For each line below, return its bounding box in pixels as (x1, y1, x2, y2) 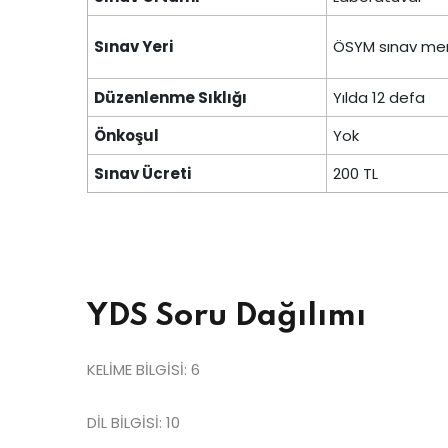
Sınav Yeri (94, 36, 173, 57)
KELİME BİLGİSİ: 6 (87, 358, 200, 380)
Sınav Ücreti (94, 163, 191, 184)
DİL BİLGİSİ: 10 (87, 411, 180, 433)
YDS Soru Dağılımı (87, 300, 366, 332)
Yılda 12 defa (333, 87, 425, 108)
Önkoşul (94, 125, 159, 146)
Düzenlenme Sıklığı (94, 87, 247, 108)
